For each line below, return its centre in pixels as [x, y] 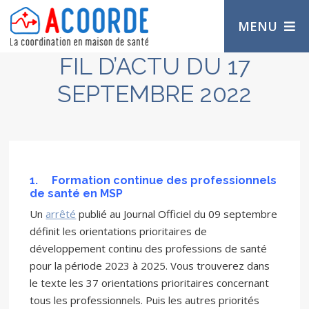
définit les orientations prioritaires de [119, 231]
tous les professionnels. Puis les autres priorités [145, 300]
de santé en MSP [77, 193]
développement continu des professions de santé [149, 248]
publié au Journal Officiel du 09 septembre [177, 214]
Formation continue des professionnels [165, 180]
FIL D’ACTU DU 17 [154, 66]
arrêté [61, 214]
